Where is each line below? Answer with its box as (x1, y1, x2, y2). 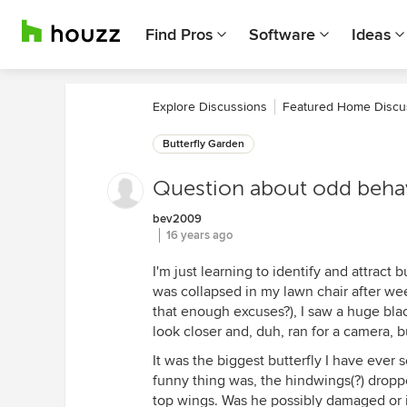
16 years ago (166, 228, 233, 243)
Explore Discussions (153, 99, 267, 114)
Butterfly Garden (163, 137, 244, 151)
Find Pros (145, 25, 213, 45)
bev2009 (153, 212, 202, 226)
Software (249, 25, 315, 45)
